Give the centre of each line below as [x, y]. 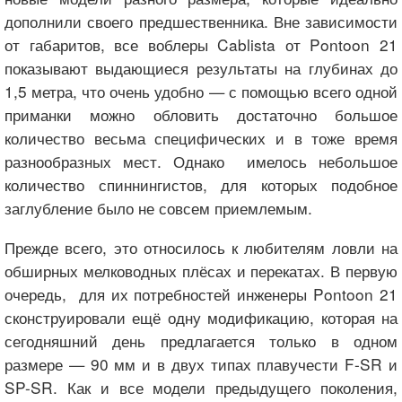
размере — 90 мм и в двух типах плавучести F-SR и [201, 363]
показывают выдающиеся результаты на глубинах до [201, 68]
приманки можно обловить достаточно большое [201, 115]
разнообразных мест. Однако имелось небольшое [201, 162]
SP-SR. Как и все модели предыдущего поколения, [201, 387]
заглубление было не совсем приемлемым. [158, 208]
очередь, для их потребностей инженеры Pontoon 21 [201, 293]
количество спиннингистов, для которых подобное [201, 185]
